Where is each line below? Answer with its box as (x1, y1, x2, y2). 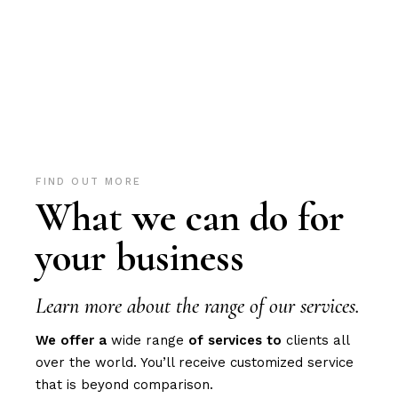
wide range (107, 332, 189, 348)
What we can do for (36, 193, 345, 242)
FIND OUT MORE (36, 176, 141, 187)
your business (36, 233, 245, 282)
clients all (282, 332, 350, 348)
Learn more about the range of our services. (36, 293, 361, 319)
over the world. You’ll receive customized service (36, 354, 354, 370)
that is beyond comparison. (36, 377, 214, 393)
